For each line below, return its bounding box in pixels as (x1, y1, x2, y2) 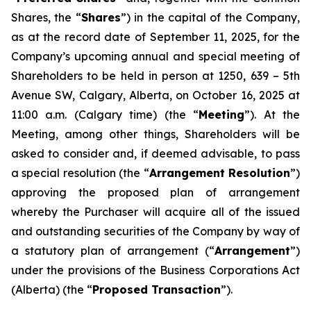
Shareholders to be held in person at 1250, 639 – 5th (11, 69, 300, 83)
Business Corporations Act (160, 263, 301, 277)
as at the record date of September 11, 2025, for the (11, 30, 300, 44)
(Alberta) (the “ (11, 283, 92, 296)
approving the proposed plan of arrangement (11, 185, 300, 199)
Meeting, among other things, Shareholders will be (11, 127, 300, 141)
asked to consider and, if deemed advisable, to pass (11, 146, 300, 160)
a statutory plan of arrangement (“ (11, 244, 215, 258)
